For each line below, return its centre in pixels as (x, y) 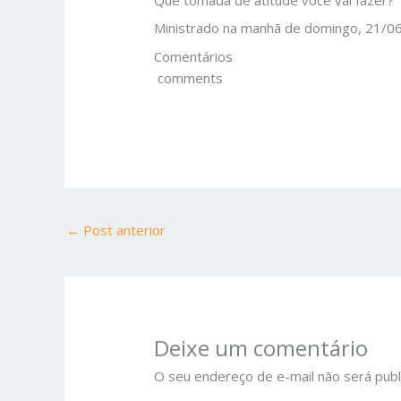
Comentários (194, 56)
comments (189, 77)
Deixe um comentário (261, 348)
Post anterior (123, 230)
